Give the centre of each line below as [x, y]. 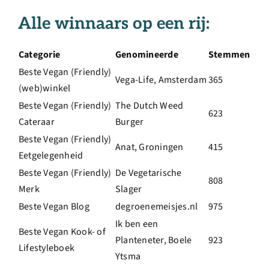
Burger [130, 122]
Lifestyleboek [47, 248]
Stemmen [229, 55]
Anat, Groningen [150, 147]
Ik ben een [137, 224]
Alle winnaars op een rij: [114, 24]
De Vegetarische [149, 173]
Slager [129, 189]
